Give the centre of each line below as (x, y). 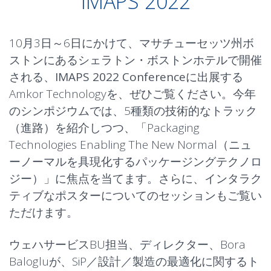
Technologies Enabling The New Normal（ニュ (130, 145)
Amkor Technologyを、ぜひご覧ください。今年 (132, 94)
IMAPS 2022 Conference (120, 77)
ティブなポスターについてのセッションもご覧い (135, 195)
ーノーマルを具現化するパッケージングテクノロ (135, 162)
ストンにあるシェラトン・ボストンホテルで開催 (135, 60)
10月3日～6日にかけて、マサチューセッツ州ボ (132, 43)
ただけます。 (44, 212)
